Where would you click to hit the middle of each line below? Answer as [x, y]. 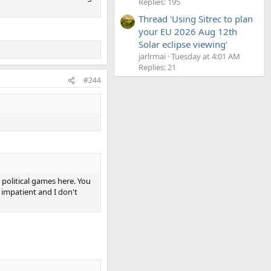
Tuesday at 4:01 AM [206, 57]
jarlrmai [152, 57]
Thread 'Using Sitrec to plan [196, 19]
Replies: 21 [157, 67]
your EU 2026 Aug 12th [188, 32]
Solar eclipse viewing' [183, 44]
